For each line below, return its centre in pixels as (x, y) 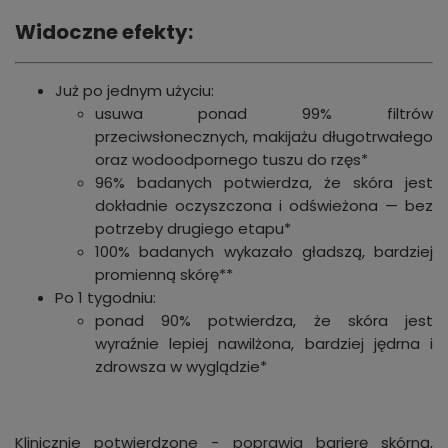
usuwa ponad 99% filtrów (264, 114)
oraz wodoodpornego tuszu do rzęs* (231, 160)
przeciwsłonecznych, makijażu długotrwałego (264, 137)
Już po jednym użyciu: (134, 91)
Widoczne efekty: (104, 32)
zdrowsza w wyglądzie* (181, 367)
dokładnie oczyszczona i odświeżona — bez (264, 206)
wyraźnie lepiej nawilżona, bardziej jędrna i (264, 344)
